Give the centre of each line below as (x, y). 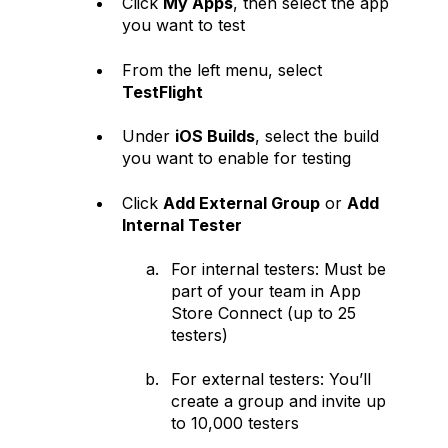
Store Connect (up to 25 (263, 312)
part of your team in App (266, 290)
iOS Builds (215, 136)
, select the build (317, 136)
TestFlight (162, 91)
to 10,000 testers (235, 423)
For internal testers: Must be (278, 268)
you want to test (183, 25)
